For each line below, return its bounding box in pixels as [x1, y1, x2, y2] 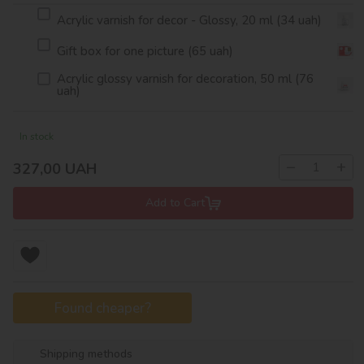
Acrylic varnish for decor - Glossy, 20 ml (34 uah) [57, 11, 322, 28]
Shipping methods [40, 346, 132, 362]
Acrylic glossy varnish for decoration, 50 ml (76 [56, 71, 314, 88]
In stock [19, 130, 54, 144]
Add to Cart [145, 195, 205, 211]
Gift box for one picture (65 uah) [57, 42, 233, 59]
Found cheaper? [54, 298, 151, 318]
